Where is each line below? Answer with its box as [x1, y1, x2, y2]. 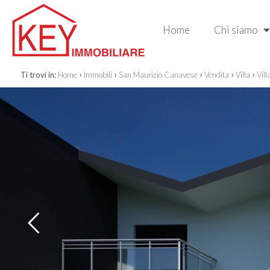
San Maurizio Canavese [118, 70, 198, 80]
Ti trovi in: [20, 70, 56, 80]
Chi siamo [214, 24, 260, 36]
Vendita [204, 70, 229, 80]
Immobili [83, 70, 112, 80]
